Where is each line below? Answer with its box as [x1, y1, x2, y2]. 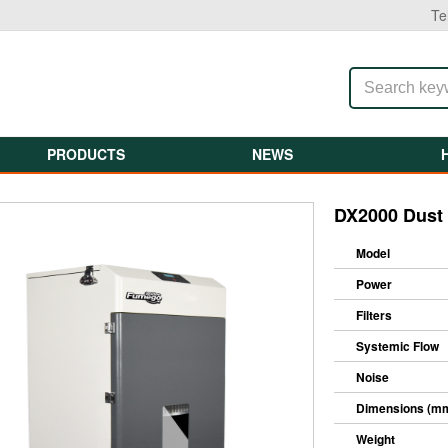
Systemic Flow [356, 337, 439, 355]
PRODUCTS [46, 144, 125, 164]
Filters [356, 306, 392, 324]
